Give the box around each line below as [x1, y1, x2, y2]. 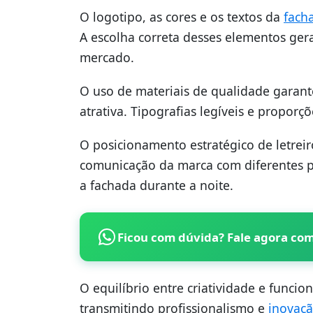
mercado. [80, 48, 134, 66]
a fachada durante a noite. [80, 177, 233, 194]
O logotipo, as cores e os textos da [80, 8, 284, 25]
